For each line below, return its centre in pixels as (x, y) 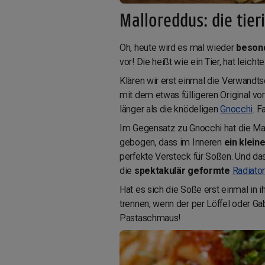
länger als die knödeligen (170, 109)
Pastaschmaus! (150, 218)
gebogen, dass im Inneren (171, 142)
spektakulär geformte (183, 170)
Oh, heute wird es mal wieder (178, 47)
